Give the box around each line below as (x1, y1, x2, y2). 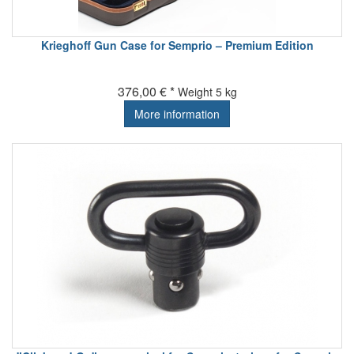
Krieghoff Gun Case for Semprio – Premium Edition (40, 36, 314, 53)
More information (134, 105, 220, 122)
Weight (177, 83, 213, 100)
